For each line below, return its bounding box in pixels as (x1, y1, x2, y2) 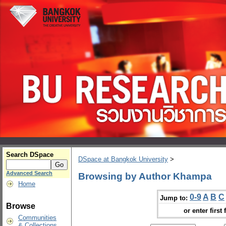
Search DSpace (6, 151, 53, 158)
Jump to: (160, 194, 188, 202)
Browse (6, 202, 35, 210)
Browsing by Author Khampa (78, 171, 212, 182)
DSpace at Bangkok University (78, 155, 168, 163)
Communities (18, 214, 56, 221)
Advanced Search (6, 170, 52, 176)
